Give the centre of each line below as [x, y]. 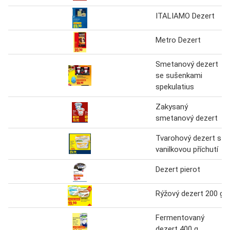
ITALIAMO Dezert [185, 16]
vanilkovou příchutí [187, 149]
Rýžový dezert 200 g [190, 193]
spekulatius [175, 87]
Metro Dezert [178, 40]
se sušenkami [179, 75]
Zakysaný [172, 107]
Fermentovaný [180, 217]
